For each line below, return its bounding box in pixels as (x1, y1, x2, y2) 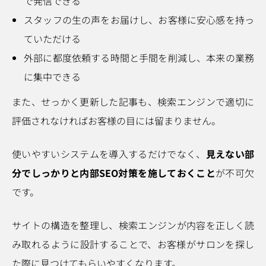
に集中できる (24, 69, 81, 84)
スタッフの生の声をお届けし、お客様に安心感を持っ (24, 12, 254, 27)
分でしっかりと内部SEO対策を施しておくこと (12, 166, 216, 180)
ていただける (24, 31, 81, 46)
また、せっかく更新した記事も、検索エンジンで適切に (12, 94, 254, 109)
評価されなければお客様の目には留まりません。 (12, 113, 221, 128)
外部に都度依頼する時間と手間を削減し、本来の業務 (24, 50, 254, 65)
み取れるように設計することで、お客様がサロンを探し (12, 237, 254, 251)
